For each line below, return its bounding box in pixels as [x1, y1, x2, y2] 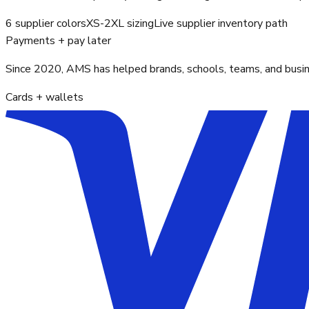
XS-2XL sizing [86, 16, 154, 32]
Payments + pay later [6, 33, 111, 49]
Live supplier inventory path [154, 16, 288, 32]
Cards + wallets [6, 90, 83, 106]
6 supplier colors [6, 16, 86, 32]
